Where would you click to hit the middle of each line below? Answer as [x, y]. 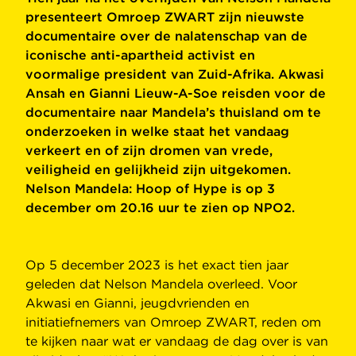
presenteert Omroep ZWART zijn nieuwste [165, 17]
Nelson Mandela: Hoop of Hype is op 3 [150, 189]
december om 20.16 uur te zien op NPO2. [160, 208]
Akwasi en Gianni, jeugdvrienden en [137, 304]
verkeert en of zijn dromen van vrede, [149, 151]
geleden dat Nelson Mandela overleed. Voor [161, 284]
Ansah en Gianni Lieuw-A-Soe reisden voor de [176, 94]
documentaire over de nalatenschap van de [166, 37]
